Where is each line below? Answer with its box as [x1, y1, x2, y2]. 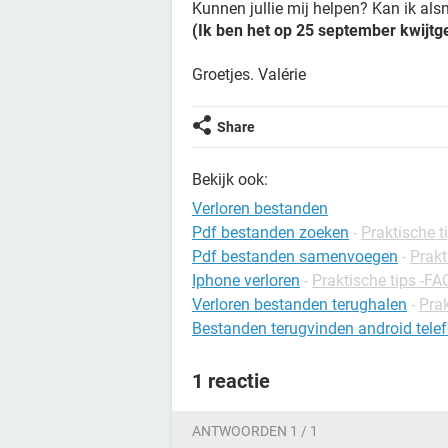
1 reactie [192, 369, 270, 393]
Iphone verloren [192, 271, 300, 290]
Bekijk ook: [192, 170, 268, 189]
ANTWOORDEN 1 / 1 [192, 423, 318, 439]
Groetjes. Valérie [192, 65, 306, 84]
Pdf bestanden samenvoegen [192, 247, 398, 266]
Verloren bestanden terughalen [192, 295, 407, 314]
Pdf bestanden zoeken [192, 223, 349, 242]
